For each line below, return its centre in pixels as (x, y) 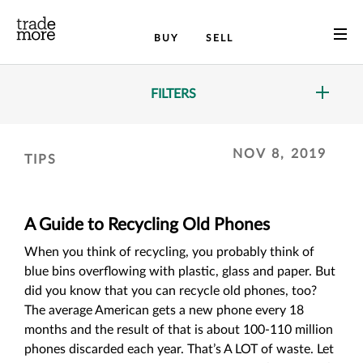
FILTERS (173, 94)
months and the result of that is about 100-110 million (179, 330)
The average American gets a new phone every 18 (164, 310)
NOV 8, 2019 (280, 154)
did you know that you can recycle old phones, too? (171, 291)
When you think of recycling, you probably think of (169, 252)
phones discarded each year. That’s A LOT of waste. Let (179, 349)
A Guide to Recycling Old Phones (147, 225)
